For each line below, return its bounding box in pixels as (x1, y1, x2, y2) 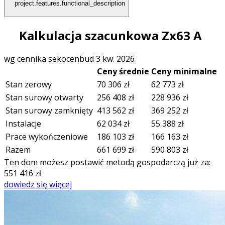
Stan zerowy (6, 79, 54, 90)
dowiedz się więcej (4, 179, 72, 190)
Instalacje (6, 118, 41, 130)
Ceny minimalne (151, 66, 217, 77)
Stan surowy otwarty (6, 92, 85, 103)
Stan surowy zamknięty (6, 105, 95, 117)
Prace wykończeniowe (6, 131, 90, 143)
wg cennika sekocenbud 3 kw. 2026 (4, 53, 135, 65)
